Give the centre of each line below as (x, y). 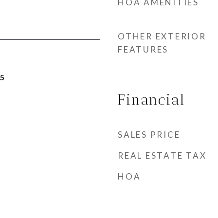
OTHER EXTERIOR (162, 36)
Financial (152, 100)
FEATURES (143, 49)
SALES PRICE (149, 135)
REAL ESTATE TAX (162, 155)
